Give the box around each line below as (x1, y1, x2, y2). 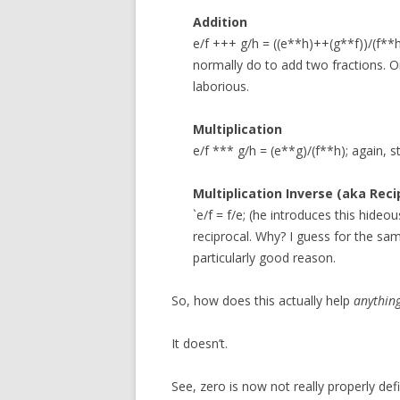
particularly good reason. (193, 249, 336, 266)
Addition (193, 13, 247, 30)
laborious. (193, 78, 249, 95)
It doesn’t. (171, 335, 228, 352)
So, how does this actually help (171, 292, 354, 309)
